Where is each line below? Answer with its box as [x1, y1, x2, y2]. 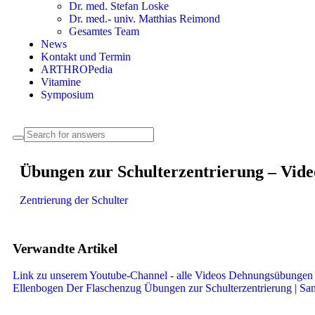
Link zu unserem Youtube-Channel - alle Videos [13, 269, 226, 282]
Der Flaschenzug [66, 282, 141, 295]
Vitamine [41, 76, 81, 88]
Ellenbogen [13, 282, 63, 295]
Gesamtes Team [69, 25, 139, 37]
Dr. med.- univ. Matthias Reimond [69, 13, 220, 25]
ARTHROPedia [41, 63, 112, 75]
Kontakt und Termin [41, 51, 131, 63]
